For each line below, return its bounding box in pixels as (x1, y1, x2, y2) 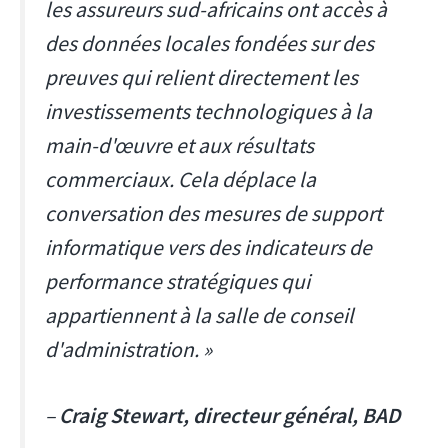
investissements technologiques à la (45, 97, 372, 125)
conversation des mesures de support (45, 199, 382, 227)
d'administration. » (45, 335, 212, 363)
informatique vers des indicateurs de (45, 233, 372, 261)
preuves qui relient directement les (45, 63, 358, 91)
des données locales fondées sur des (45, 29, 374, 57)
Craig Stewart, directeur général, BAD (59, 402, 400, 430)
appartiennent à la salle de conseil (45, 301, 354, 329)
